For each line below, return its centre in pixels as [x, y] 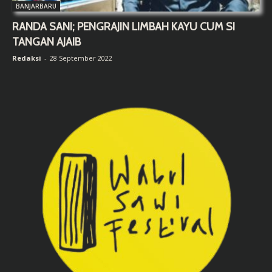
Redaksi [27, 58]
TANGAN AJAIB [46, 42]
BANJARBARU [36, 6]
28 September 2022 [81, 58]
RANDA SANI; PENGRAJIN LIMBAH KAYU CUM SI [124, 27]
